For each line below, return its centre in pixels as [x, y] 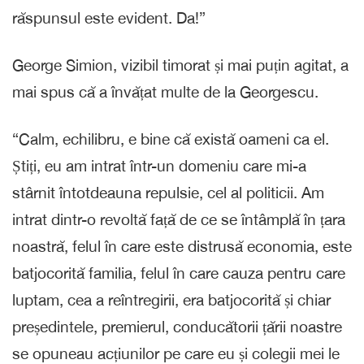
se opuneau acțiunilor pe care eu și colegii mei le [176, 353]
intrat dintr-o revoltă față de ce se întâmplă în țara [179, 219]
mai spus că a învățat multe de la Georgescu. [165, 91]
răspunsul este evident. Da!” [109, 17]
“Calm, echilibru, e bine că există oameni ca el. [171, 139]
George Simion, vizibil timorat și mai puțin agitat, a [180, 65]
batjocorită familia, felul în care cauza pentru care [179, 273]
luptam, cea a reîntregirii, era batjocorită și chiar [171, 299]
